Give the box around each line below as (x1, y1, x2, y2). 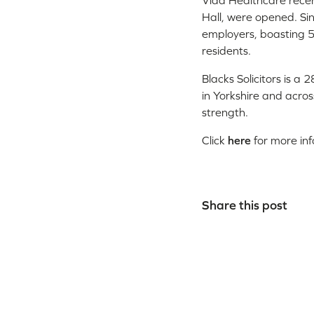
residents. (202, 44, 251, 57)
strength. (202, 106, 248, 119)
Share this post (202, 197, 287, 212)
